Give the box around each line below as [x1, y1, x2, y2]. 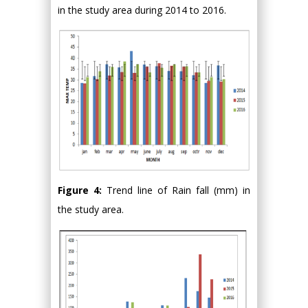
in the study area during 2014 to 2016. [58, 3, 226, 17]
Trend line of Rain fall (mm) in [107, 184, 250, 197]
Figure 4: [58, 184, 107, 197]
